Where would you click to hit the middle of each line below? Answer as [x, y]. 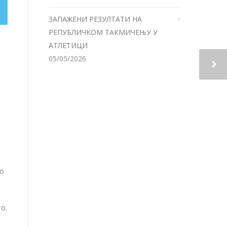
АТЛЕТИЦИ [68, 45]
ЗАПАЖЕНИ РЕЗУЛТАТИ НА [95, 19]
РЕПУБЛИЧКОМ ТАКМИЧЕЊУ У [103, 32]
